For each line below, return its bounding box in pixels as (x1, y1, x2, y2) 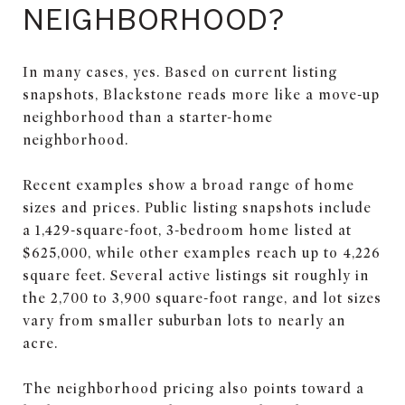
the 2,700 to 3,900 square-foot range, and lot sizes (23, 289, 381, 306)
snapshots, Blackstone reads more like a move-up (23, 86, 380, 103)
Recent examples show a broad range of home (23, 176, 354, 193)
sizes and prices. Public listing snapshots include (23, 199, 372, 216)
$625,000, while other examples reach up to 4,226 (23, 244, 381, 261)
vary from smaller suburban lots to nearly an (23, 312, 345, 329)
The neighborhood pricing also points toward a (23, 380, 364, 397)
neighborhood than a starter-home (23, 108, 273, 126)
